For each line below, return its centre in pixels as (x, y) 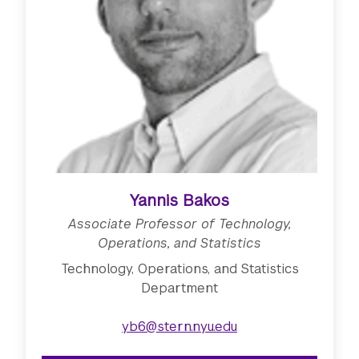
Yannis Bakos (179, 200)
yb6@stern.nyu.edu (179, 326)
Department (179, 288)
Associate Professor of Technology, (179, 224)
